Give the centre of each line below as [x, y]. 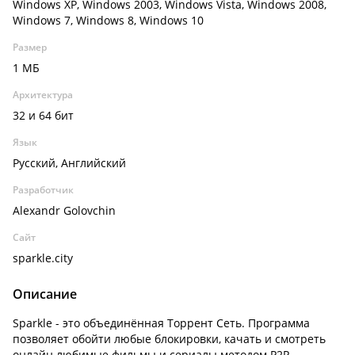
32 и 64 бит [43, 115]
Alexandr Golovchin [64, 210]
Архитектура [43, 95]
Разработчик [43, 190]
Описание [45, 294]
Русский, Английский [69, 163]
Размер [30, 47]
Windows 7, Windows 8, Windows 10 [108, 20]
